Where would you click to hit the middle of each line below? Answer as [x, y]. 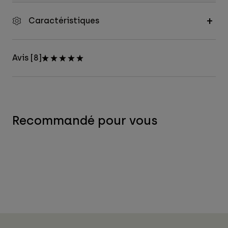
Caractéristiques [64, 21]
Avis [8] [27, 58]
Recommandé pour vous [85, 121]
